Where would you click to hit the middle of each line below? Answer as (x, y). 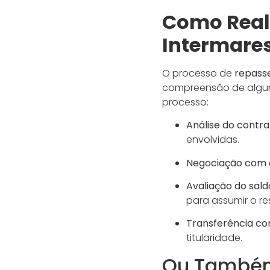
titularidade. (214, 238)
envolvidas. (212, 140)
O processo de (198, 73)
